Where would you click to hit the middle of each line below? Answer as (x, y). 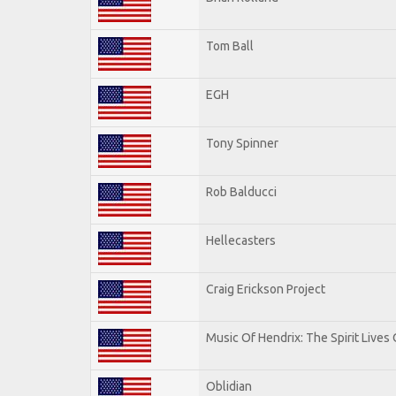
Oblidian (229, 386)
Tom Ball (230, 46)
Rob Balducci (241, 191)
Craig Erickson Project (266, 289)
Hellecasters (241, 240)
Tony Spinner (242, 143)
